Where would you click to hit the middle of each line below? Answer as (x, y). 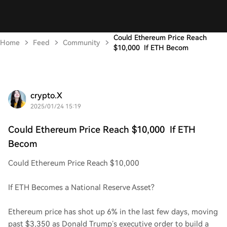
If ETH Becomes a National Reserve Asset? (81, 187)
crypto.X (46, 96)
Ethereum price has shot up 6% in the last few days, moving (113, 212)
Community (82, 43)
